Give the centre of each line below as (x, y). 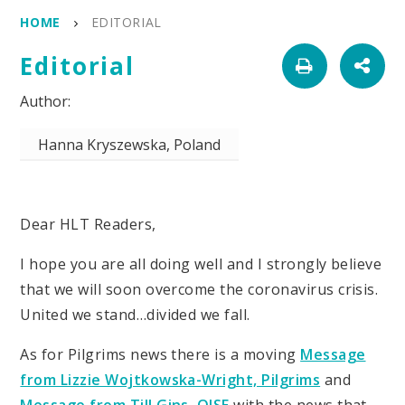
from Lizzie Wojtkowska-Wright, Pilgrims (170, 380)
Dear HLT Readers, (88, 225)
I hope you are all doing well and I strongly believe (201, 264)
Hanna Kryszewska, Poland (130, 145)
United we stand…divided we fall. (135, 315)
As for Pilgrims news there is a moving (160, 355)
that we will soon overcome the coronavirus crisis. (199, 290)
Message (333, 355)
